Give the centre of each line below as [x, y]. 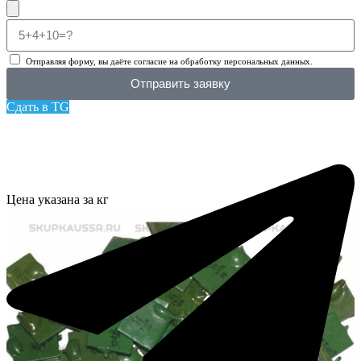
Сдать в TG [38, 106]
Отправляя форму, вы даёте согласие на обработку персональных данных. [169, 61]
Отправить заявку [180, 84]
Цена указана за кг [58, 200]
